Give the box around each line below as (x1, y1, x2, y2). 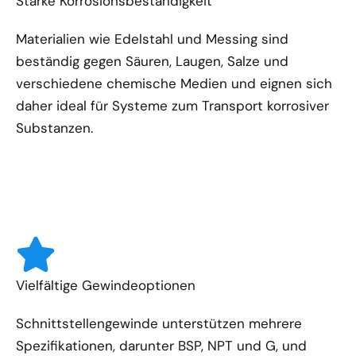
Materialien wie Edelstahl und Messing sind (16, 29, 288, 48)
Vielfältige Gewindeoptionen (16, 276, 195, 294)
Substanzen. (16, 118, 93, 137)
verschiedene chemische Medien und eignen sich (16, 74, 332, 92)
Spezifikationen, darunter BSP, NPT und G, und (16, 336, 307, 354)
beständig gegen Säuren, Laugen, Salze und (16, 52, 288, 70)
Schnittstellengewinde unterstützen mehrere (16, 314, 302, 332)
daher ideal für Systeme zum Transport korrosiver (16, 96, 329, 114)
